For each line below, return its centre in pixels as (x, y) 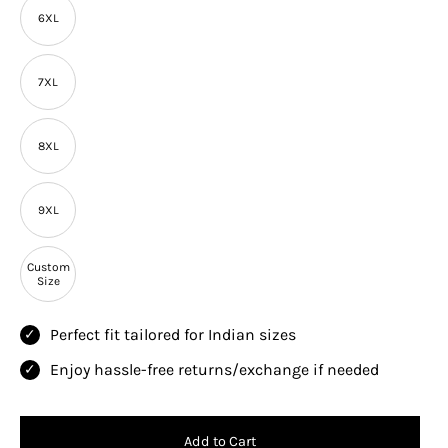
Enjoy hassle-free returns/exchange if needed (214, 370)
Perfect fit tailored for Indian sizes (173, 335)
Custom (48, 267)
